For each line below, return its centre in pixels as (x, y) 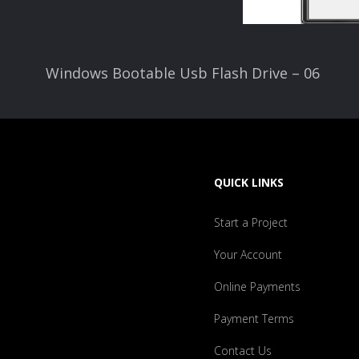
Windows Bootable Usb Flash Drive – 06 (183, 73)
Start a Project (251, 222)
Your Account (248, 254)
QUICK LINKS (249, 182)
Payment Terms (254, 318)
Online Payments (257, 286)
